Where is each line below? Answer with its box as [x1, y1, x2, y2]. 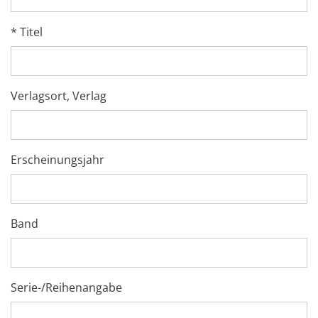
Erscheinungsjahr [11, 152, 104, 168]
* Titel [11, 24, 43, 40]
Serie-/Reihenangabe [11, 280, 122, 296]
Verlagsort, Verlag [11, 88, 106, 104]
